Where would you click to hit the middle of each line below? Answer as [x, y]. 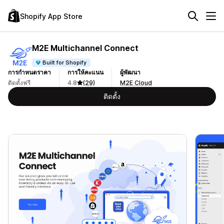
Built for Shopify [65, 62]
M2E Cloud [136, 83]
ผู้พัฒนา [130, 72]
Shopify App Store [51, 16]
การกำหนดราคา [29, 72]
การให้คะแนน [85, 72]
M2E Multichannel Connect [85, 48]
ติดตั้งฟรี [19, 83]
